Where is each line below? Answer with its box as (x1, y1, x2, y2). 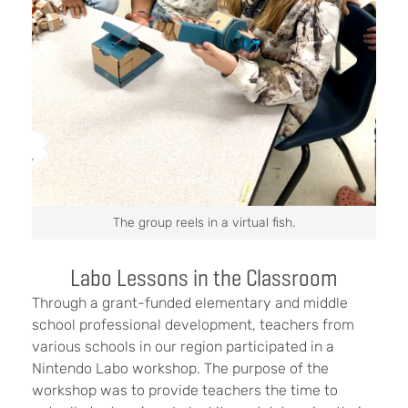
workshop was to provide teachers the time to (32, 381, 338, 399)
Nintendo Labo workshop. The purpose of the (32, 359, 329, 377)
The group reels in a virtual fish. (113, 214, 295, 230)
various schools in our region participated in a (32, 337, 334, 355)
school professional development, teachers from (32, 315, 354, 333)
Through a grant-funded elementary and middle (32, 293, 348, 311)
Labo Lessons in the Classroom (70, 261, 338, 293)
